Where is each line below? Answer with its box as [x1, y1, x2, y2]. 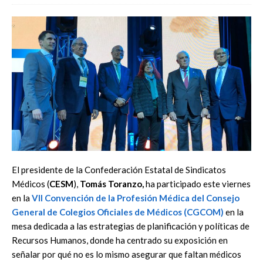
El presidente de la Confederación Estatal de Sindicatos [12, 164, 226, 175]
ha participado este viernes [144, 178, 251, 189]
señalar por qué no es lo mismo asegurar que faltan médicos [12, 248, 241, 259]
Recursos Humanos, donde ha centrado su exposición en [12, 234, 228, 245]
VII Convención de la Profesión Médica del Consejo [32, 192, 240, 203]
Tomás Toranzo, [80, 178, 144, 189]
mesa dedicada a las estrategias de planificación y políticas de [12, 220, 249, 231]
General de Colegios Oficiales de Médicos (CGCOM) [12, 206, 224, 217]
